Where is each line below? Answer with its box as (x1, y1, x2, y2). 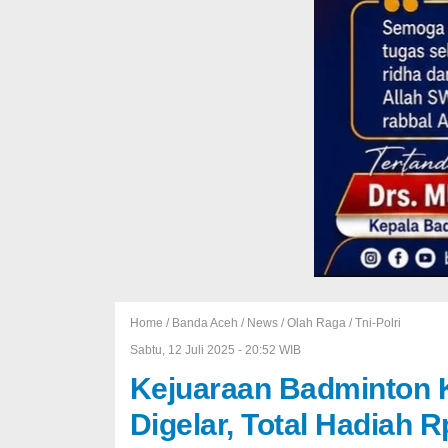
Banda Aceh (171, 316, 238, 330)
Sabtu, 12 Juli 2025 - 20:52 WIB (129, 343, 301, 357)
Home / (129, 316, 172, 330)
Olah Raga (286, 316, 346, 330)
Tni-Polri (354, 316, 401, 330)
